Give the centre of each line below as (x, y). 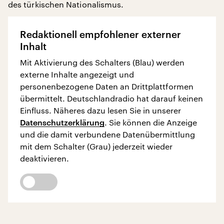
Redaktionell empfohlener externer (100, 34)
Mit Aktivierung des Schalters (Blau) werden (102, 62)
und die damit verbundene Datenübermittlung (107, 134)
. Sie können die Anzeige (151, 122)
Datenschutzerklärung (62, 122)
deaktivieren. (44, 158)
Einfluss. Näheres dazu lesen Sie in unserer (100, 110)
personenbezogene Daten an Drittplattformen (107, 86)
